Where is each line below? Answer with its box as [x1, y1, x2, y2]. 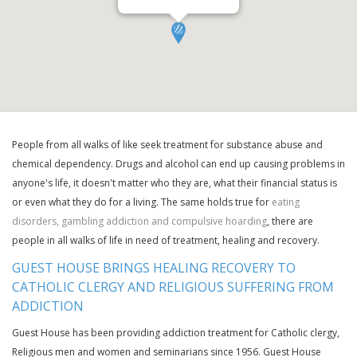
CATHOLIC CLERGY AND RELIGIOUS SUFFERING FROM [12, 278, 334, 296]
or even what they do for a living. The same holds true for [12, 195, 272, 209]
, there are [267, 214, 313, 228]
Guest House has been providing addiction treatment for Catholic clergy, [12, 326, 339, 339]
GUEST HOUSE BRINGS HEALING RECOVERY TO [12, 259, 296, 277]
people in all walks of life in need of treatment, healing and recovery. [12, 233, 320, 247]
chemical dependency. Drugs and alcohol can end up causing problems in [12, 157, 345, 171]
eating [272, 195, 300, 209]
